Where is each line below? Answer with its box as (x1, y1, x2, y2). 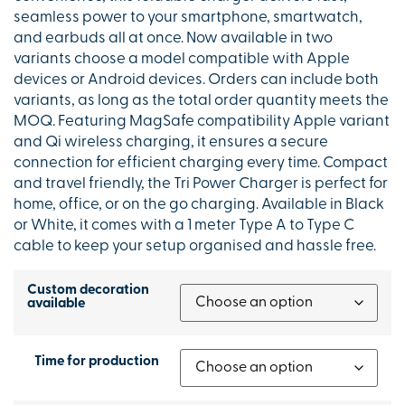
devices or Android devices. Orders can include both (14, 71, 379, 88)
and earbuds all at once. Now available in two (14, 30, 333, 46)
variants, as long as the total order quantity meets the (14, 92, 389, 108)
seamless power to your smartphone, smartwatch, (14, 9, 363, 25)
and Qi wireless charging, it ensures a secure (14, 134, 328, 150)
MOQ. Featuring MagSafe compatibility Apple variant (14, 113, 390, 129)
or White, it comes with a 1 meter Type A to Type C (14, 217, 354, 233)
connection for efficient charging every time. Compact (14, 155, 388, 171)
